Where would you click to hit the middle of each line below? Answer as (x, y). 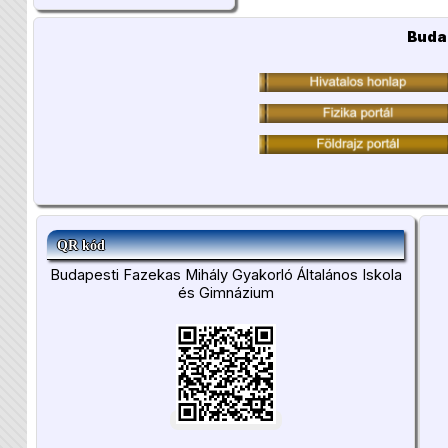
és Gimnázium (225, 292)
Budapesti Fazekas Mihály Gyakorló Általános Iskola (225, 274)
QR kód (81, 245)
